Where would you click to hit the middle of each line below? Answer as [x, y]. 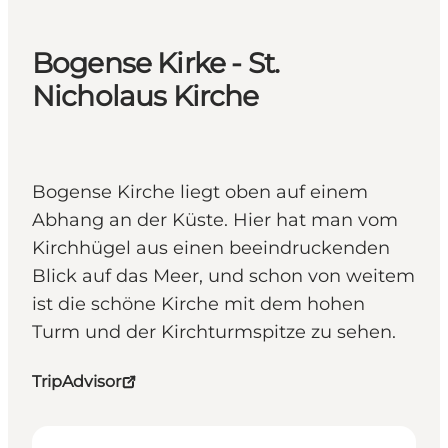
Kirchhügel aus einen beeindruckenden [211, 248]
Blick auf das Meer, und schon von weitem [223, 276]
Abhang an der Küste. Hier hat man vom [215, 220]
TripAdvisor [76, 382]
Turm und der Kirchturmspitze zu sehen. [214, 332]
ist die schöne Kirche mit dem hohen [198, 304]
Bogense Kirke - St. [156, 63]
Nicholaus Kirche [145, 96]
